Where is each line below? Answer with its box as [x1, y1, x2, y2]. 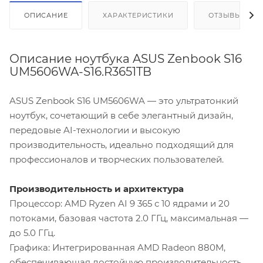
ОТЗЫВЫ [208, 11, 242, 19]
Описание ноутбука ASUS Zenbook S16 [9, 51, 242, 66]
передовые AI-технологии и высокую [9, 124, 180, 136]
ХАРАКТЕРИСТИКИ [103, 11, 174, 19]
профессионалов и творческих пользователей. [9, 153, 224, 165]
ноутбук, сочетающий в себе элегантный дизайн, [9, 109, 233, 121]
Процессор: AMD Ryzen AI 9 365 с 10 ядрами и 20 [9, 197, 230, 209]
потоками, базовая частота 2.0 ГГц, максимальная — [9, 212, 248, 224]
